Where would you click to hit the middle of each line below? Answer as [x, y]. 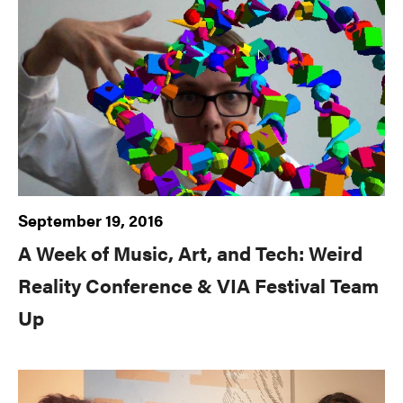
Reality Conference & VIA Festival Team [198, 285]
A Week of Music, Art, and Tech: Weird [190, 253]
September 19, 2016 [90, 220]
